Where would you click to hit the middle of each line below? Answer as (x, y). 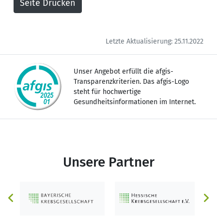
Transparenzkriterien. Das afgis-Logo (131, 81)
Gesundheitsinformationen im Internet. (135, 102)
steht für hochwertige (107, 92)
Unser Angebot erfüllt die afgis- (124, 71)
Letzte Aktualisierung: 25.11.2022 (155, 41)
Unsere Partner (108, 162)
